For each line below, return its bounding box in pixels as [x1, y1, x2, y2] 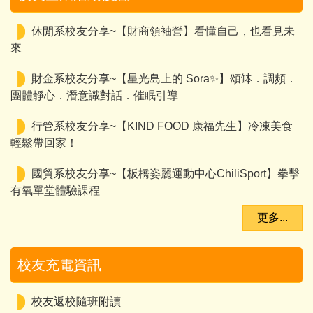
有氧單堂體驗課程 [10, 184, 100, 197]
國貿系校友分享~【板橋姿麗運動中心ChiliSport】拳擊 [31, 168, 300, 180]
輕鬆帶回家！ [10, 137, 78, 150]
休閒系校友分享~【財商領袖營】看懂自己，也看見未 [31, 25, 295, 38]
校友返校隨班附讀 [31, 296, 121, 308]
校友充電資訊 [17, 257, 101, 273]
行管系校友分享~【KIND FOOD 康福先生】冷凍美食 [31, 120, 293, 133]
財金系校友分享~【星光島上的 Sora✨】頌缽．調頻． [31, 73, 297, 85]
